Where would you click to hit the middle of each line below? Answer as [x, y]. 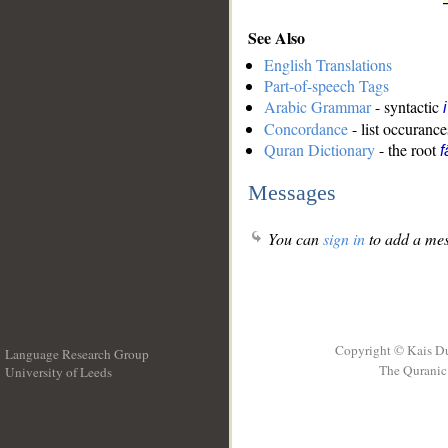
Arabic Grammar [317, 107]
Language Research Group [77, 354]
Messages [292, 192]
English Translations [328, 65]
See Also [276, 37]
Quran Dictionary [319, 150]
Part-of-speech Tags [326, 86]
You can [293, 239]
